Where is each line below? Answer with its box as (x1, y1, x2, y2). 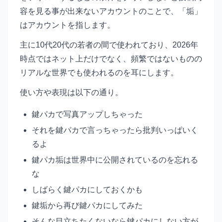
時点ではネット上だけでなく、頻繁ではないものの (20, 55, 202, 63)
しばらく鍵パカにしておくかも (32, 185, 143, 194)
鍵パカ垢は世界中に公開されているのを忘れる (32, 156, 198, 164)
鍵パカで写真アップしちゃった (32, 110, 143, 118)
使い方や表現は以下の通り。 (20, 88, 123, 97)
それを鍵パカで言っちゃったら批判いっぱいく (32, 126, 198, 134)
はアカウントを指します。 (20, 21, 115, 29)
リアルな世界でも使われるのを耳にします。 (20, 68, 178, 77)
